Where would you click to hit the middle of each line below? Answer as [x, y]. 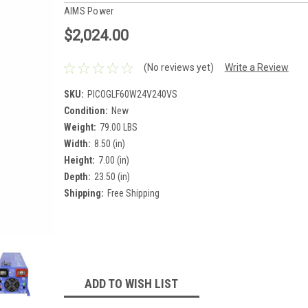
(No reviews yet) [178, 68]
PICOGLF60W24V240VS [132, 94]
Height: [79, 160]
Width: [77, 143]
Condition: [86, 110]
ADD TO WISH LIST [132, 283]
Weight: [80, 127]
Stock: [77, 259]
